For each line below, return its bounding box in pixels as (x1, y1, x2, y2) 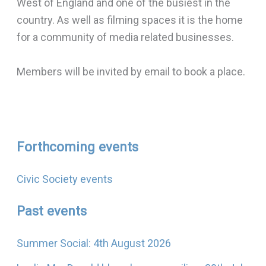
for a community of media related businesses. (16, 30, 234, 43)
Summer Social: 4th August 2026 (16, 237, 171, 250)
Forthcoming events (16, 138, 138, 154)
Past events (16, 202, 87, 218)
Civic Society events (16, 172, 113, 185)
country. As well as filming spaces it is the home (16, 13, 243, 26)
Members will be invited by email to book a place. (16, 65, 245, 78)
